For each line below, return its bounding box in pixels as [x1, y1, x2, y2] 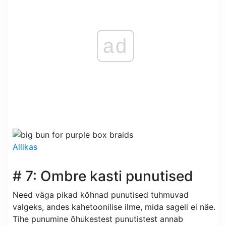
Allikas [13, 142, 37, 152]
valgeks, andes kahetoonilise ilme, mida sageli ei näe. [13, 202, 215, 212]
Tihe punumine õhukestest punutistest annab [13, 214, 183, 224]
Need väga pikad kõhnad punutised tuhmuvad [13, 190, 189, 200]
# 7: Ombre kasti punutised [13, 167, 193, 185]
